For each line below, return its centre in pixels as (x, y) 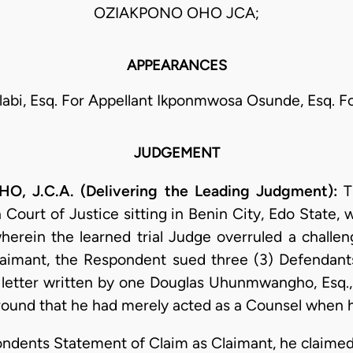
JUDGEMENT (176, 153)
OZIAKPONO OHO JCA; (176, 13)
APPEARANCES (176, 66)
